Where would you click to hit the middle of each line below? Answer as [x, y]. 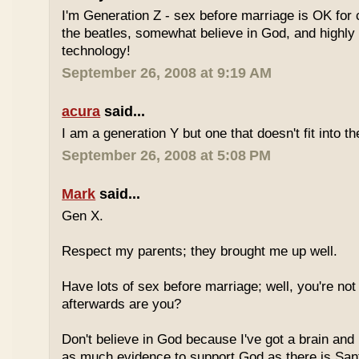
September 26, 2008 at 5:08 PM [167, 155]
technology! [97, 51]
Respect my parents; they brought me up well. [200, 251]
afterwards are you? [122, 304]
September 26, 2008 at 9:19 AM [167, 73]
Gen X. [83, 216]
